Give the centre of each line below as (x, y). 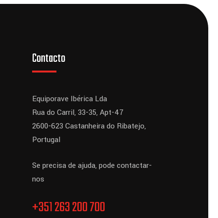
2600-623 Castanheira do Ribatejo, (89, 126)
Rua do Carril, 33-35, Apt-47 (78, 113)
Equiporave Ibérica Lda (70, 99)
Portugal (46, 140)
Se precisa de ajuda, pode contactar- (92, 166)
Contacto (49, 59)
